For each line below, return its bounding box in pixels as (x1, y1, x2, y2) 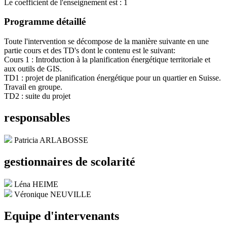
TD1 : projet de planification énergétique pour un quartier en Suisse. (4, 73, 221, 83)
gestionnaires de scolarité (4, 155, 135, 168)
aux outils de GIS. (4, 64, 62, 73)
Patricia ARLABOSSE (14, 135, 88, 144)
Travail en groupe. (4, 83, 62, 92)
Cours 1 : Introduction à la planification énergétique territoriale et (4, 55, 210, 64)
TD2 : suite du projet (4, 92, 70, 101)
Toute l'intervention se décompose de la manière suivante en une (4, 37, 209, 46)
